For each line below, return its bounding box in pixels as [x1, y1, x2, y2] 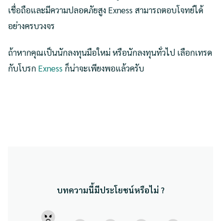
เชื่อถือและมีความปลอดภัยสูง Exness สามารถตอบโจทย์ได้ [8, 4, 203, 15]
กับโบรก [8, 63, 38, 74]
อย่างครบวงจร [8, 20, 55, 31]
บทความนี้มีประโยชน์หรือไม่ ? [57, 184, 164, 196]
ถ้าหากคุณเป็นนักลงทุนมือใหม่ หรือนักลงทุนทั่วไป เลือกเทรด [8, 47, 212, 58]
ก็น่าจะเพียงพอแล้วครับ [65, 63, 144, 74]
